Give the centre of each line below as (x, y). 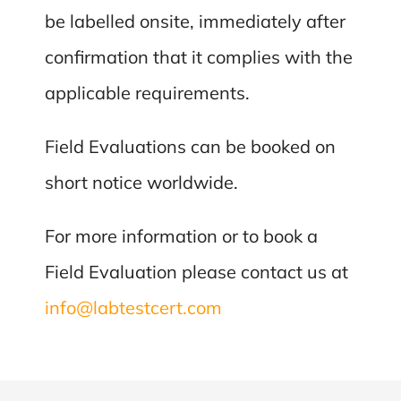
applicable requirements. (148, 92)
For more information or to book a (182, 235)
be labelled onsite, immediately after (196, 21)
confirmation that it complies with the (199, 56)
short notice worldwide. (142, 182)
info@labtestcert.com (134, 307)
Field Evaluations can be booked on (191, 146)
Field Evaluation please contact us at (197, 271)
